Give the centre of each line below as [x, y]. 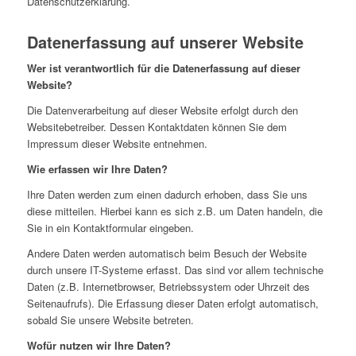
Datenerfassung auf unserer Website [165, 42]
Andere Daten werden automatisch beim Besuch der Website [166, 253]
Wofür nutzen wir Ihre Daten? [99, 346]
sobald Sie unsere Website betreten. [110, 320]
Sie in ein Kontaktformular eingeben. [110, 228]
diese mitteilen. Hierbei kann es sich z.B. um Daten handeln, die [174, 211]
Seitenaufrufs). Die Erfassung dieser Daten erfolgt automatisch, [172, 304]
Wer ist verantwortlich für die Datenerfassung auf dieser [163, 68]
